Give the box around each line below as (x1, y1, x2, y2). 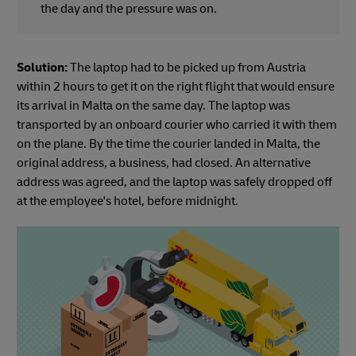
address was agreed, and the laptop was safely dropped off (17, 174, 332, 191)
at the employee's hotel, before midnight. (17, 193, 241, 210)
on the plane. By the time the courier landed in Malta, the (17, 136, 320, 153)
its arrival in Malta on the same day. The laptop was (17, 98, 290, 114)
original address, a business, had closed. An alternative (17, 155, 311, 172)
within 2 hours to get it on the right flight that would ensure (17, 79, 335, 95)
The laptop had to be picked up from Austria (68, 60, 306, 76)
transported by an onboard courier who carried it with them (17, 117, 337, 133)
